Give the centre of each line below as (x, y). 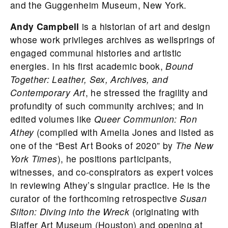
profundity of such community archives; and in (107, 106)
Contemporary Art (48, 93)
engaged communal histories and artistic (96, 53)
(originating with (164, 212)
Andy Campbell (46, 26)
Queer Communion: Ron (146, 119)
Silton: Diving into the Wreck (70, 212)
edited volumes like (52, 119)
